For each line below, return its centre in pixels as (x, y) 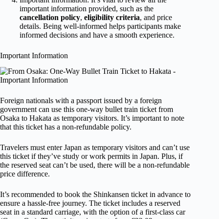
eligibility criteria (112, 17)
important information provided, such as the (87, 8)
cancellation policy (50, 17)
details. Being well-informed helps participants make (100, 26)
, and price (156, 17)
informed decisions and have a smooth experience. (97, 35)
